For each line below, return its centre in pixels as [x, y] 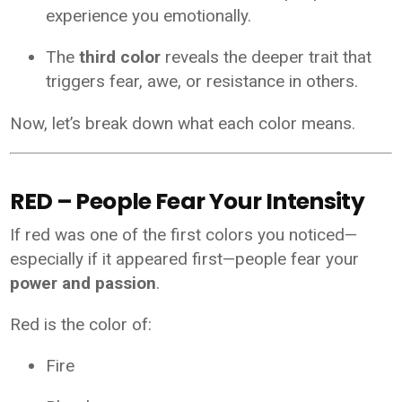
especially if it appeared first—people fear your [185, 259]
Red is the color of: [81, 325]
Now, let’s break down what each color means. [183, 123]
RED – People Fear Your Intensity [188, 202]
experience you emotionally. [149, 15]
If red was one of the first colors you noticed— [184, 235]
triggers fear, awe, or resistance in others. [202, 81]
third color [120, 57]
